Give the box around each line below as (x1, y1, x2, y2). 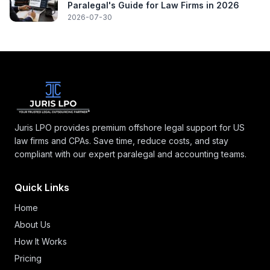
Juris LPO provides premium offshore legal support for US (14, 122, 245, 133)
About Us (14, 219, 51, 230)
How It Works (14, 236, 67, 246)
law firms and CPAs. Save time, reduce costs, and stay (14, 135, 228, 146)
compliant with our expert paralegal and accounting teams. (14, 148, 246, 159)
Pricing (14, 253, 42, 263)
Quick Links (14, 181, 69, 193)
